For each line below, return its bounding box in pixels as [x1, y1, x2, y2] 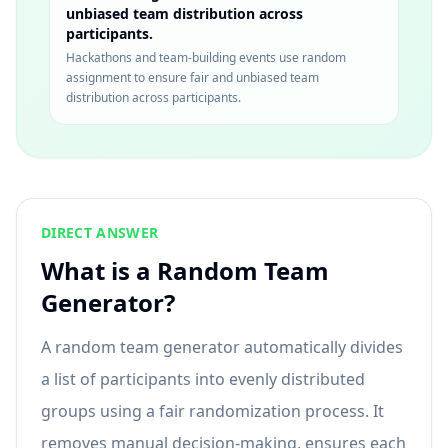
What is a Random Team [41, 254, 329, 287]
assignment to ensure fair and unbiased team [66, 69, 319, 86]
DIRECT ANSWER [41, 223, 159, 242]
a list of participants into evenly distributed [41, 368, 365, 390]
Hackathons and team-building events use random [66, 49, 346, 66]
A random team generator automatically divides [41, 336, 403, 358]
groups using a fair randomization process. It [41, 400, 384, 422]
